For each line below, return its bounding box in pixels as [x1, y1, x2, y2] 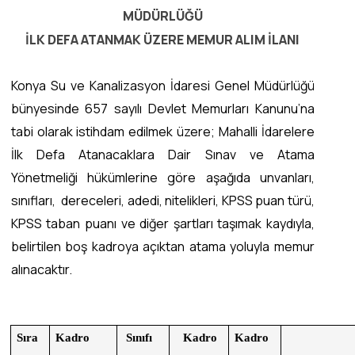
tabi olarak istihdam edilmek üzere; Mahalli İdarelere [10, 123, 315, 141]
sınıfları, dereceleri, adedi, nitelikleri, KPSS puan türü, [10, 192, 315, 210]
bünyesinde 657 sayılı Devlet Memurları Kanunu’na [10, 100, 315, 118]
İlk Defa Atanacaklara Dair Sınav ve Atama [10, 146, 315, 164]
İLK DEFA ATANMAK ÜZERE [25, 30, 185, 48]
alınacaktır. [10, 261, 72, 279]
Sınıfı [123, 330, 153, 344]
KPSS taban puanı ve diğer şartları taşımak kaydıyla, [10, 215, 315, 233]
